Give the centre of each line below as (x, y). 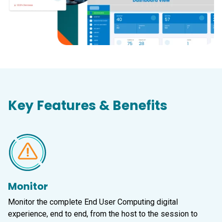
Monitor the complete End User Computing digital (93, 202)
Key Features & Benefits (88, 106)
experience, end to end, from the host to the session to (103, 214)
